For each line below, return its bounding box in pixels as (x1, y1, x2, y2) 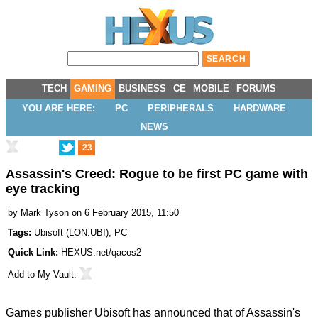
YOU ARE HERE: (22, 103, 95, 114)
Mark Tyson (21, 207, 69, 219)
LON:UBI (69, 227, 106, 238)
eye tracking (6, 182, 80, 197)
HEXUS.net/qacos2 (61, 247, 141, 258)
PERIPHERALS (148, 103, 214, 114)
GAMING (74, 83, 111, 94)
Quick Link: (8, 247, 61, 258)
